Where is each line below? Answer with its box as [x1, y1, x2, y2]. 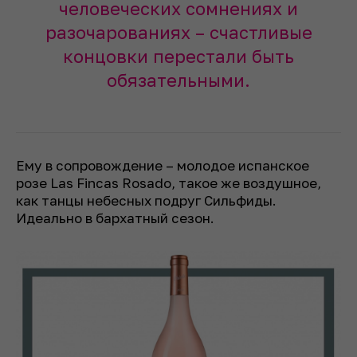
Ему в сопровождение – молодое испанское [16, 157, 309, 175]
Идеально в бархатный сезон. [16, 210, 214, 227]
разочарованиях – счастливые [45, 22, 312, 44]
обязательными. [107, 69, 250, 92]
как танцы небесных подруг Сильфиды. [16, 192, 277, 210]
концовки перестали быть [63, 45, 294, 68]
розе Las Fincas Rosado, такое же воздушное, [16, 175, 321, 192]
